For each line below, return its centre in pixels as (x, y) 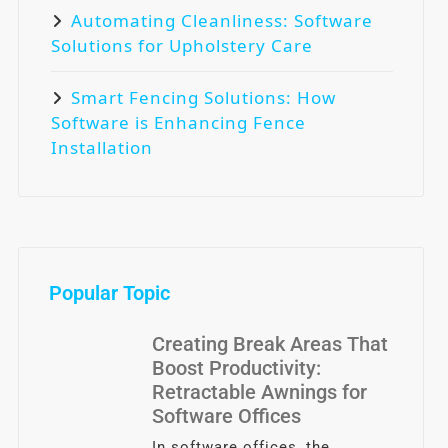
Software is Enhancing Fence (178, 122)
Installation (102, 147)
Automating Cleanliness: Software (222, 20)
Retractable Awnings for (260, 391)
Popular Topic (109, 292)
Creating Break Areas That (270, 343)
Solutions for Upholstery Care (182, 45)
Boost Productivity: (237, 367)
